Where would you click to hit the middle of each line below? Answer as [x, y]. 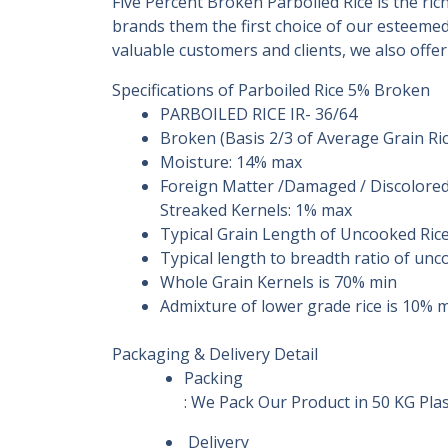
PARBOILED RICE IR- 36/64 [258, 114]
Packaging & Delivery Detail [215, 354]
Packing [213, 378]
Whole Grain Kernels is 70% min [278, 282]
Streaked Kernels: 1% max [256, 210]
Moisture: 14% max [231, 162]
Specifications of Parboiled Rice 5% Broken [271, 90]
